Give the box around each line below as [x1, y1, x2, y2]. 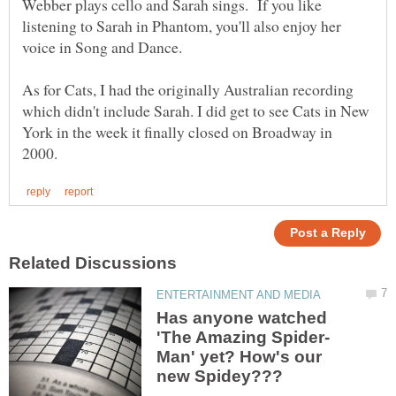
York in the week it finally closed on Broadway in [22, 120, 332, 142]
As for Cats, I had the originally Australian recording [22, 78, 354, 100]
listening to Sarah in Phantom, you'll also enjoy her [22, 14, 341, 36]
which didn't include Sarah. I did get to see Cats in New [22, 99, 369, 121]
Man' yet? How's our [156, 346, 323, 366]
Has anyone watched [156, 308, 328, 327]
